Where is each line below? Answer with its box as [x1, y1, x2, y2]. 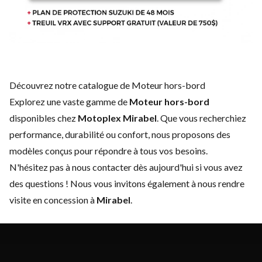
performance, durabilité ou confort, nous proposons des [9, 129, 230, 140]
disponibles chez [9, 112, 78, 123]
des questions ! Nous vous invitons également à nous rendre [9, 178, 244, 189]
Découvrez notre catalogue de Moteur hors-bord [9, 80, 205, 91]
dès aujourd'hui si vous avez [132, 161, 243, 173]
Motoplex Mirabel [78, 112, 157, 123]
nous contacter [72, 161, 132, 173]
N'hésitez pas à [9, 161, 72, 173]
